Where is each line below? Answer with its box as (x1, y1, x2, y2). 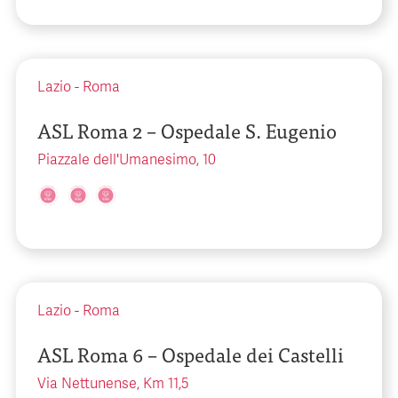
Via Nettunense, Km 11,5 (37, 375, 189, 393)
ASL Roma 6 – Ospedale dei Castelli (37, 338, 344, 370)
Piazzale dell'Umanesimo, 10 (37, 151, 216, 169)
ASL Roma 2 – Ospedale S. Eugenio (37, 115, 337, 146)
